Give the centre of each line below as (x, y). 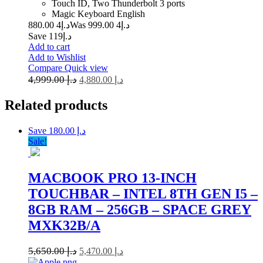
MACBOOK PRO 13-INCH (112, 178)
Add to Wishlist (57, 57)
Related (30, 105)
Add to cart (49, 46)
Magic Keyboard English (98, 14)
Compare (46, 68)
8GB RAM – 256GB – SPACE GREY (140, 209)
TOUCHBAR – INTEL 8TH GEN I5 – (143, 193)
